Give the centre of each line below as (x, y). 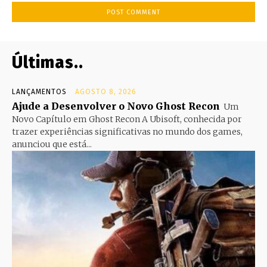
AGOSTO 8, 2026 (106, 92)
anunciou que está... (52, 145)
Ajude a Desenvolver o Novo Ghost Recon (116, 106)
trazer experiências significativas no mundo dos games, (127, 132)
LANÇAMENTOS (39, 92)
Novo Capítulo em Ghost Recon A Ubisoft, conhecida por (127, 119)
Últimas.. (48, 63)
